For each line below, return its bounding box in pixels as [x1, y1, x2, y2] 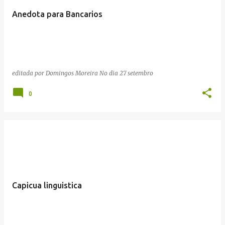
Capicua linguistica [12, 180, 82, 190]
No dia [99, 69, 120, 77]
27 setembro [120, 69, 153, 77]
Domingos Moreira [46, 69, 98, 77]
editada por [12, 69, 46, 77]
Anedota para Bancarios [12, 9, 102, 19]
